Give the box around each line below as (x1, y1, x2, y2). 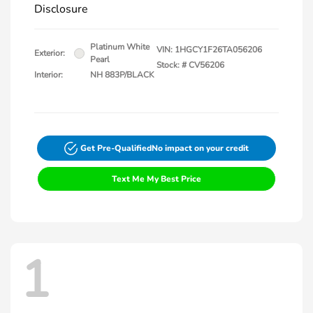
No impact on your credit (152, 143, 249, 154)
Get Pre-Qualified (80, 143, 152, 154)
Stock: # (156, 59, 187, 71)
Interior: (34, 69, 63, 81)
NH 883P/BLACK (90, 69, 154, 81)
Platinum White (90, 41, 150, 53)
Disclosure (34, 1, 88, 17)
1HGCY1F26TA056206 (175, 44, 262, 56)
